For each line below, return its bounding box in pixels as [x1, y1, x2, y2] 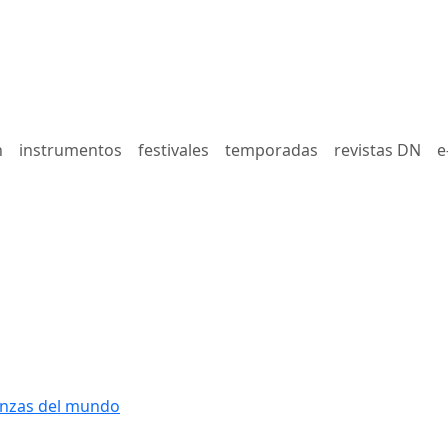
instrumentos [19, 138, 122, 161]
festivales [138, 138, 209, 161]
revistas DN [334, 138, 421, 161]
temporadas [225, 138, 318, 161]
